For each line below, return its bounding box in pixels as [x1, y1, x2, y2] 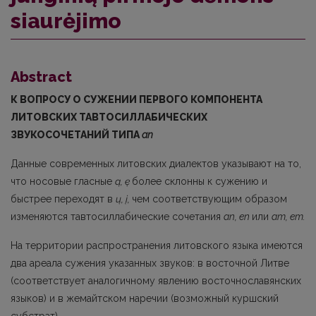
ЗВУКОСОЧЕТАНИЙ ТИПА [11, 128, 142, 140]
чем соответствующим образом [132, 193, 287, 205]
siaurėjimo [11, 8, 121, 33]
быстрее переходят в [11, 193, 116, 205]
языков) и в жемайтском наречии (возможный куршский [11, 292, 279, 304]
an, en [224, 210, 252, 222]
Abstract [11, 68, 72, 85]
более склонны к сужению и [132, 175, 267, 187]
